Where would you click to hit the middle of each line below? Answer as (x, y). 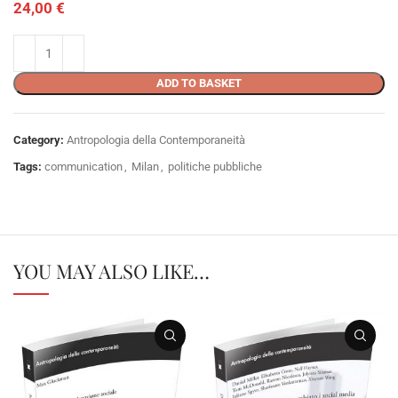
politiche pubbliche (215, 167)
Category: (39, 140)
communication (84, 167)
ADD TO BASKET (199, 84)
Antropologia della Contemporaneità (156, 140)
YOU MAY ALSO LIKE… (111, 271)
